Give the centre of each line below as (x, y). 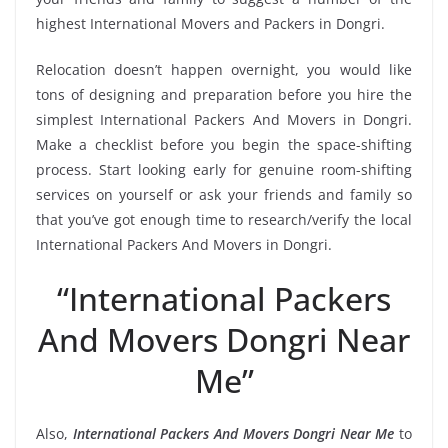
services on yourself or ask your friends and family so (224, 195)
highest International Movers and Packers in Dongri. (210, 24)
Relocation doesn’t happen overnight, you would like (224, 70)
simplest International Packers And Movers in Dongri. (224, 120)
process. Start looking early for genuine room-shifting (224, 170)
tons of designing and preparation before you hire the (224, 95)
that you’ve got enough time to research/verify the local (224, 220)
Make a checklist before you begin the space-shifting (224, 145)
